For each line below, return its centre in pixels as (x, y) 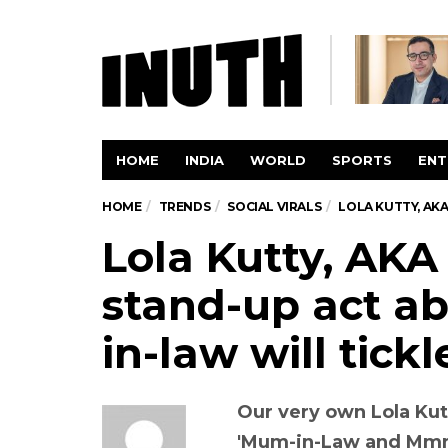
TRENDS (184, 206)
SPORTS (362, 160)
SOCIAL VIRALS (274, 206)
